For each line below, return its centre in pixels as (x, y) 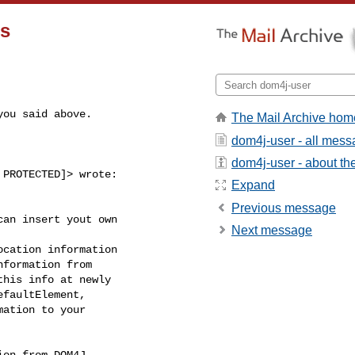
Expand (253, 185)
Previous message (284, 208)
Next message (272, 231)
